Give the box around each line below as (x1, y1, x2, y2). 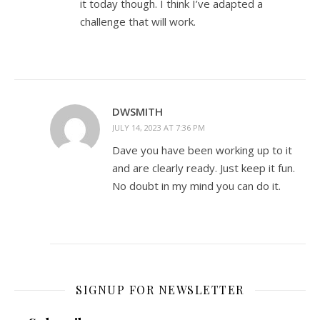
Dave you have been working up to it (112, 143, 292, 157)
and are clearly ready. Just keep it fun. (112, 161, 295, 175)
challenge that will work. (80, 14, 196, 29)
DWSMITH (112, 104, 163, 119)
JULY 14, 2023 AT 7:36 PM (112, 122, 205, 133)
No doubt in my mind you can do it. (112, 179, 281, 193)
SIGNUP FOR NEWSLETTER (76, 282, 244, 297)
